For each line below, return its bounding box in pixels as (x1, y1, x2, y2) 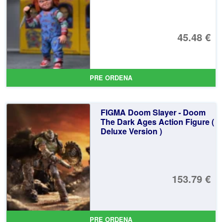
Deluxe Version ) (100, 125, 162, 137)
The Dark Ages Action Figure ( (100, 116, 214, 128)
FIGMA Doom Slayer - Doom (100, 107, 206, 118)
